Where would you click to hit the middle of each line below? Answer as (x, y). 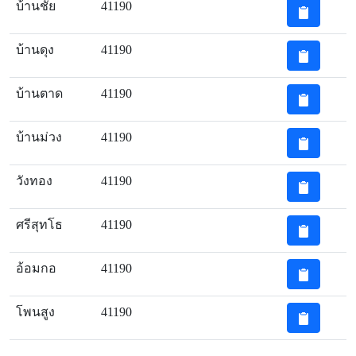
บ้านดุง (35, 50)
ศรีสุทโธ (39, 224)
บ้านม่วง (39, 137)
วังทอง (34, 181)
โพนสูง (35, 312)
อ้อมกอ (36, 268)
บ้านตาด (39, 93)
